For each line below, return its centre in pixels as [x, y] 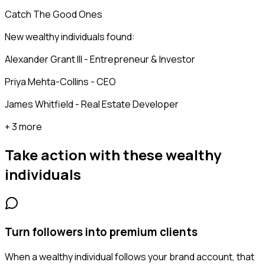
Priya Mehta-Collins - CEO [60, 82]
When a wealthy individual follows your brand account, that [130, 257]
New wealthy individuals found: [70, 37]
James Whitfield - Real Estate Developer [92, 104]
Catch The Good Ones [54, 14]
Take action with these [85, 154]
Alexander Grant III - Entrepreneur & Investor [100, 59]
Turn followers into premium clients [101, 232]
